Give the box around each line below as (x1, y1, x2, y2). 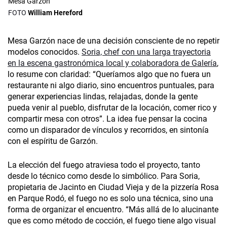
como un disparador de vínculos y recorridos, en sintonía (8, 125, 209, 135)
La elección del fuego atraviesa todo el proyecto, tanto (8, 160, 200, 170)
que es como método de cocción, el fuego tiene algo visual (8, 216, 216, 226)
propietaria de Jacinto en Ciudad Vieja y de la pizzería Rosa (8, 182, 219, 193)
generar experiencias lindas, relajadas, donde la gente (8, 92, 198, 102)
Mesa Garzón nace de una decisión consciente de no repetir (8, 36, 219, 46)
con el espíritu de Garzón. (8, 136, 98, 146)
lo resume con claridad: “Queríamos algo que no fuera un (8, 69, 211, 80)
